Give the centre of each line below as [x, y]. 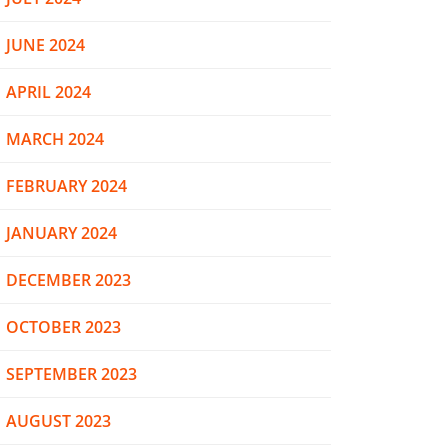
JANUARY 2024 [61, 233]
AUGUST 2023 [58, 421]
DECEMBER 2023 [68, 280]
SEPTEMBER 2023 [71, 374]
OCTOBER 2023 [63, 327]
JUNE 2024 [45, 45]
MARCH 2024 [55, 139]
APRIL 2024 [48, 92]
